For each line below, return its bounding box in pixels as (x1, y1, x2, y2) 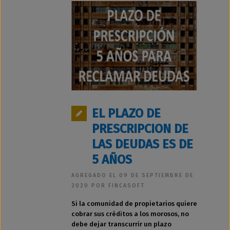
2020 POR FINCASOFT (71, 182, 145, 189)
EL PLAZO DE (92, 106, 161, 121)
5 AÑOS (92, 152, 132, 167)
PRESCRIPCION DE (92, 121, 188, 136)
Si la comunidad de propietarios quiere (71, 199, 197, 207)
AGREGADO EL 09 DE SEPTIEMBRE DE (71, 171, 194, 179)
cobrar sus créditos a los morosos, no (71, 209, 189, 218)
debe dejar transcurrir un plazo (71, 220, 171, 228)
